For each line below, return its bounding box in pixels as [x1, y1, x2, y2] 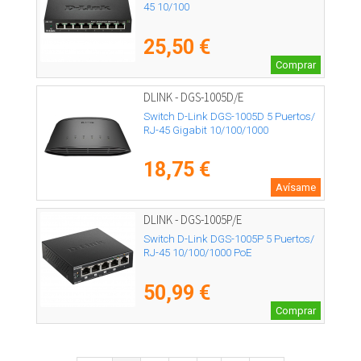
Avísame [276, 181, 316, 194]
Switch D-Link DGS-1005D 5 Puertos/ [143, 110, 315, 122]
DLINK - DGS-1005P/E [143, 212, 242, 228]
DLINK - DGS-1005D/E [143, 89, 243, 106]
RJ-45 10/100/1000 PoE [143, 246, 251, 259]
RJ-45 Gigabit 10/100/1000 [143, 123, 268, 136]
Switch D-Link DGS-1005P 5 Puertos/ [143, 232, 314, 245]
